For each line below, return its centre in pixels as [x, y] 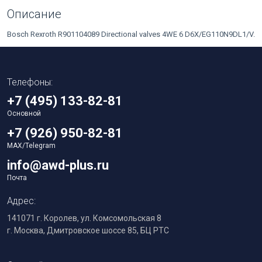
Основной [24, 113]
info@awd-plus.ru [58, 165]
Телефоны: [30, 82]
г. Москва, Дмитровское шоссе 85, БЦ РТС [88, 230]
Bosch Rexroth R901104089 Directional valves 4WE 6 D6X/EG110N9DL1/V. [131, 34]
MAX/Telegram [31, 145]
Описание [34, 14]
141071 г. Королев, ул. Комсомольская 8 [84, 218]
